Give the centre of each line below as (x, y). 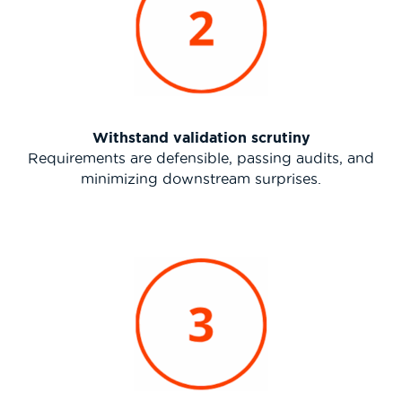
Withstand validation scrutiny (201, 137)
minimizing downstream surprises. (201, 178)
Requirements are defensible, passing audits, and (201, 157)
